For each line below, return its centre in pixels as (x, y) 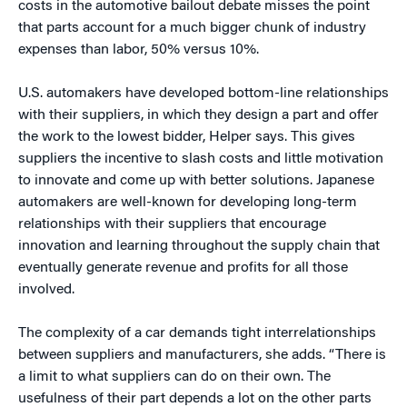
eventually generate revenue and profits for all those (183, 268)
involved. (46, 290)
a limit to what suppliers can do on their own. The (174, 377)
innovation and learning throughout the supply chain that (199, 246)
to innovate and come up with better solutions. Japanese (196, 181)
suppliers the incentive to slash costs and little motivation (201, 159)
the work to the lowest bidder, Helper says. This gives (187, 137)
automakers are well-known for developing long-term (188, 203)
